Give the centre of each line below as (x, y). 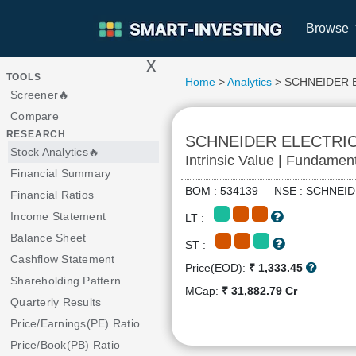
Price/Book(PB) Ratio (65, 345)
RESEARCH (36, 134)
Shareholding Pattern (66, 281)
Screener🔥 (40, 95)
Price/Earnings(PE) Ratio (75, 323)
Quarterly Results (56, 302)
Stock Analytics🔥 (55, 152)
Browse (329, 28)
